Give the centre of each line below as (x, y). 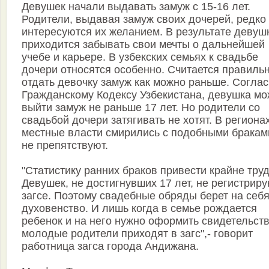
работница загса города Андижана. (110, 246)
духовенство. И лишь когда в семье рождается (139, 209)
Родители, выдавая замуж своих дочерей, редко (144, 20)
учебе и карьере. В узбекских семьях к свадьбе (140, 57)
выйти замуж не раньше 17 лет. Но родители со (141, 108)
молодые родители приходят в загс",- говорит (137, 234)
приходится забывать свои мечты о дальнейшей (143, 45)
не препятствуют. (65, 146)
